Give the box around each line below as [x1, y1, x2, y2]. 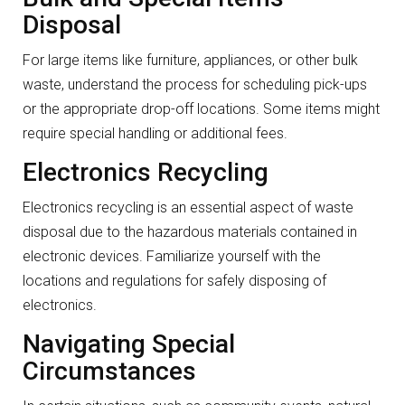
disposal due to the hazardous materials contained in [23, 223, 357, 241]
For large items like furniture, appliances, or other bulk [23, 52, 358, 70]
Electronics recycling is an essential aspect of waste [23, 199, 353, 217]
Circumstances [23, 356, 196, 387]
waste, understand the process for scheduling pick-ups [23, 76, 367, 94]
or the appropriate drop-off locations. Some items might [23, 100, 380, 118]
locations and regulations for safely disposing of [23, 272, 326, 290]
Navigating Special [23, 329, 235, 360]
